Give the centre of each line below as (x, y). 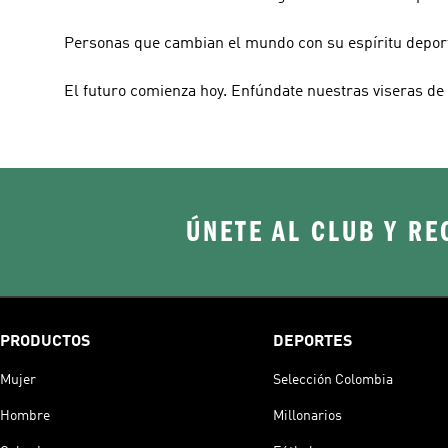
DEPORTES (312, 341)
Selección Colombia (332, 379)
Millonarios (307, 415)
